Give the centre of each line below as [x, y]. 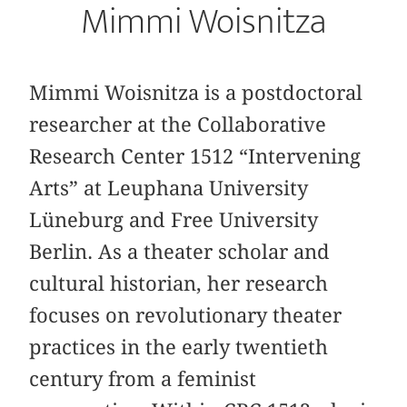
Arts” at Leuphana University [169, 189]
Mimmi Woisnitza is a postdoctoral [196, 93]
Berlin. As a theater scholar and [180, 252]
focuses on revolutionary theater [186, 316]
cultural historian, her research [179, 284]
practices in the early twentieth [179, 347]
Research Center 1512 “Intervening [195, 157]
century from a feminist [143, 379]
